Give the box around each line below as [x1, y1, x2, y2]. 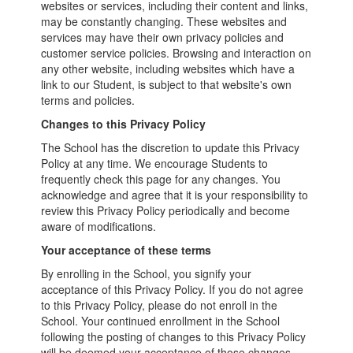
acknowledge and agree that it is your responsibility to [41, 187, 309, 203]
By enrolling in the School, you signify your [41, 266, 252, 281]
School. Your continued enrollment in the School [41, 313, 281, 329]
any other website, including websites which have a [41, 61, 295, 76]
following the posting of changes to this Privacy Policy [41, 329, 307, 344]
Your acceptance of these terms [41, 242, 212, 258]
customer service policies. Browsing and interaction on [41, 45, 312, 61]
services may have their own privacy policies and [41, 29, 284, 45]
